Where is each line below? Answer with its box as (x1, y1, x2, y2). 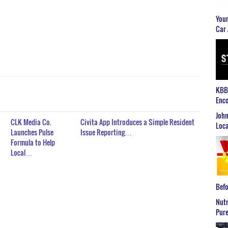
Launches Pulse (11, 127, 54, 138)
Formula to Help (11, 137, 55, 148)
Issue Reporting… (80, 127, 132, 138)
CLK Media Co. (11, 117, 52, 128)
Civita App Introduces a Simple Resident (80, 117, 195, 128)
